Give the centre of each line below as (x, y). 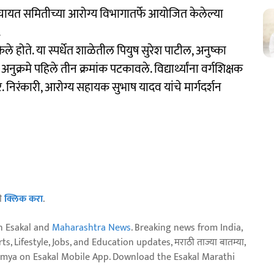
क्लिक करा (24, 199)
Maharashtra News (91, 228)
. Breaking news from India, (187, 228)
